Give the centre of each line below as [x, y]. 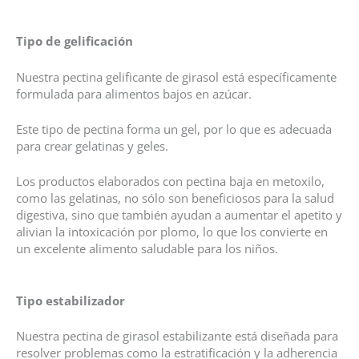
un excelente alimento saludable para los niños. [147, 249]
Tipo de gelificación [75, 41]
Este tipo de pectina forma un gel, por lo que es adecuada [174, 129]
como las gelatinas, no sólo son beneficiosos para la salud [175, 198]
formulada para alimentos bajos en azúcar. [134, 93]
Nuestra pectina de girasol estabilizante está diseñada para [177, 336]
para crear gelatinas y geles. [92, 145]
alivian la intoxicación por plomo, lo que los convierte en [172, 232]
